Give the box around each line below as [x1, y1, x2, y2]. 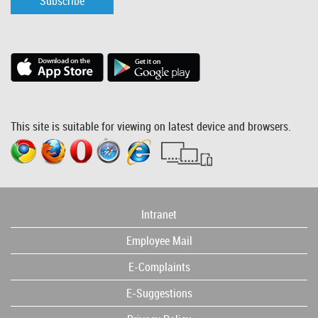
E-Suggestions [126, 285, 192, 301]
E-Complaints [128, 258, 190, 275]
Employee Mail [126, 232, 192, 248]
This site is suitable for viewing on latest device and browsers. [11, 118, 291, 134]
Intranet [141, 206, 177, 222]
